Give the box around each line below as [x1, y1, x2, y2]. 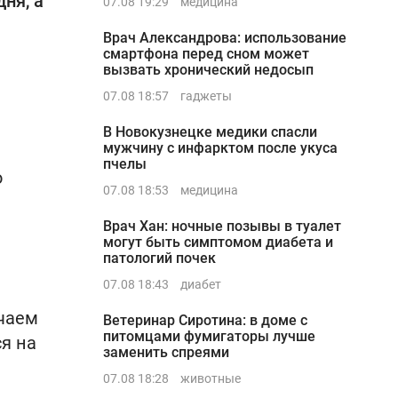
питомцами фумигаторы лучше [103, 328, 315, 345]
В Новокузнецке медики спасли [103, 123, 317, 140]
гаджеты [180, 89, 232, 103]
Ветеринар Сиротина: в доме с [103, 312, 307, 329]
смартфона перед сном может [103, 45, 309, 62]
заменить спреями [103, 344, 229, 361]
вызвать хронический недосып [103, 61, 314, 78]
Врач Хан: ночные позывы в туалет [103, 218, 341, 235]
